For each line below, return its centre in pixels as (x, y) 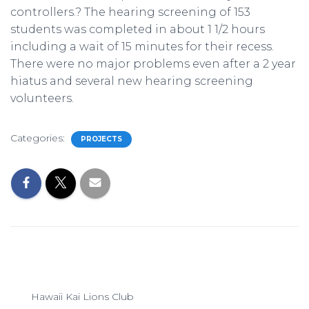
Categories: (39, 138)
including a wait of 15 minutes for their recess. (142, 46)
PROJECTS (101, 139)
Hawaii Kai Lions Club (82, 296)
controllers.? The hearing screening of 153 (130, 12)
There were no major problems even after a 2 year (153, 63)
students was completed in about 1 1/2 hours (138, 29)
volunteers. (42, 98)
